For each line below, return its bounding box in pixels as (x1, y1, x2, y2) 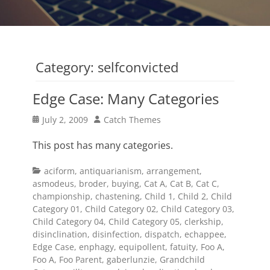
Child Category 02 (85, 203, 156, 215)
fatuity (170, 241, 196, 253)
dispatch (145, 228, 180, 240)
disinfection (92, 228, 140, 240)
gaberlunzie (107, 254, 155, 265)
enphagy (79, 241, 114, 253)
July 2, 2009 (42, 114, 88, 125)
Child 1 (145, 190, 173, 202)
